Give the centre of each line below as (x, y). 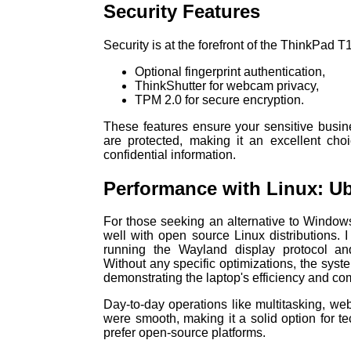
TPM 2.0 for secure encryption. (219, 100)
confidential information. (170, 154)
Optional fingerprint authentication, (230, 71)
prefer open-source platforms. (185, 333)
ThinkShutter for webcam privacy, (227, 85)
